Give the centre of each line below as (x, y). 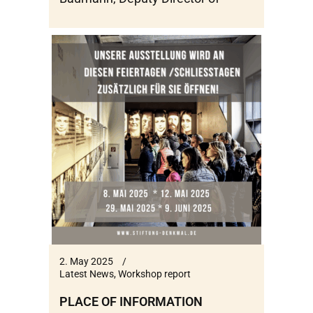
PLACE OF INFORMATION (131, 301)
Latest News (87, 274)
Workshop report (154, 274)
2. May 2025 (86, 261)
